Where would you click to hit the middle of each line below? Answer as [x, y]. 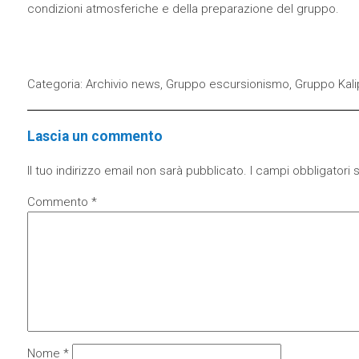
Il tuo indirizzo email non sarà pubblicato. [137, 171]
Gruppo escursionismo [227, 85]
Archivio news [123, 85]
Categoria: [56, 85]
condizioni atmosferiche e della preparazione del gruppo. [183, 9]
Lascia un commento [95, 136]
